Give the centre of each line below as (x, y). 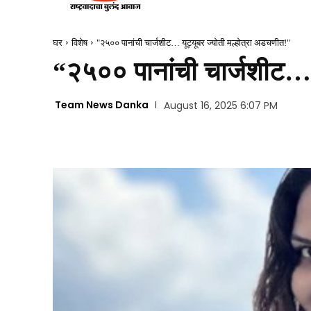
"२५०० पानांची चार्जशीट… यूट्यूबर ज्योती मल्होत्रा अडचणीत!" (193, 42)
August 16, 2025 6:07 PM (220, 106)
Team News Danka (102, 105)
